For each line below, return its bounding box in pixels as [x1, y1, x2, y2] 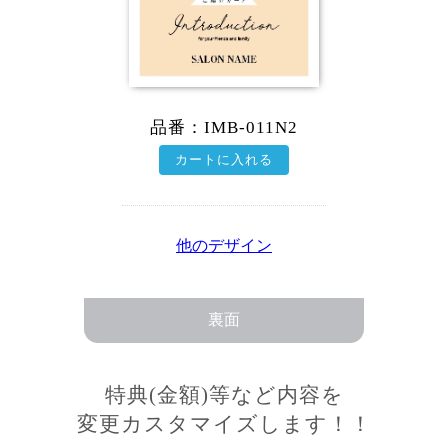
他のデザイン [176, 237, 272, 255]
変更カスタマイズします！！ [76, 412, 372, 437]
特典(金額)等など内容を [104, 383, 344, 408]
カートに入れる [174, 152, 273, 168]
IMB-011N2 [203, 118, 298, 138]
